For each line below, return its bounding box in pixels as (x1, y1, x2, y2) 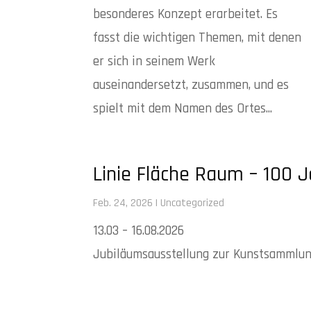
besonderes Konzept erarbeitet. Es (93, 5, 278, 23)
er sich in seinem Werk (93, 52, 216, 70)
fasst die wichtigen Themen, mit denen (93, 28, 302, 47)
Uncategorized (160, 196, 225, 211)
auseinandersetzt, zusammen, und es (93, 76, 289, 94)
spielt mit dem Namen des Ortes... (93, 99, 273, 117)
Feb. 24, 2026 (93, 196, 153, 211)
